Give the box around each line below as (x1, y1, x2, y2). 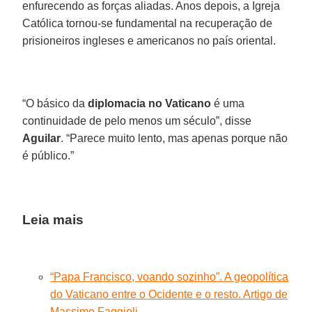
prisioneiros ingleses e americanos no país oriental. (22, 34, 276, 47)
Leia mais (22, 212, 84, 227)
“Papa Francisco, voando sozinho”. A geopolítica (50, 270, 289, 283)
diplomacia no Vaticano (88, 97, 212, 109)
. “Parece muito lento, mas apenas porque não (61, 132, 288, 144)
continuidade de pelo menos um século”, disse (22, 114, 252, 127)
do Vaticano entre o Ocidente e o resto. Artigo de (50, 288, 288, 300)
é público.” (22, 149, 75, 162)
